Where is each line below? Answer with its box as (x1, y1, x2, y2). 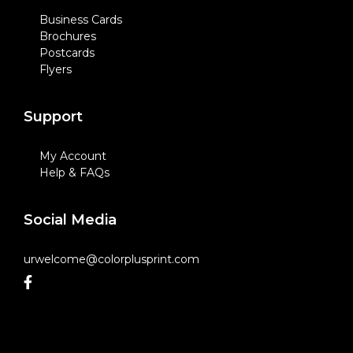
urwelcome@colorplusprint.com (24, 252, 199, 266)
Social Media (24, 211, 117, 229)
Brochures (39, 29, 96, 43)
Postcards (39, 46, 95, 60)
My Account (39, 149, 106, 163)
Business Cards (39, 13, 122, 27)
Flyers (39, 62, 72, 76)
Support (24, 108, 83, 125)
